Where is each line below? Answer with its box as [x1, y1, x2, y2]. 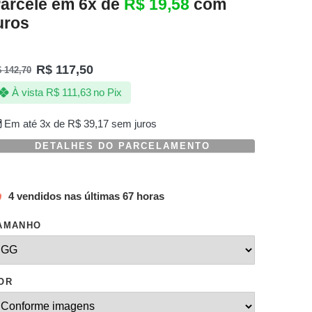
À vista [11, 87, 43, 99]
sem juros [108, 118, 157, 130]
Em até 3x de [3, 118, 68, 130]
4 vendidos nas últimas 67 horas [3, 189, 164, 202]
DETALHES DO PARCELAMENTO [35, 141, 210, 151]
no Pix [93, 87, 123, 99]
